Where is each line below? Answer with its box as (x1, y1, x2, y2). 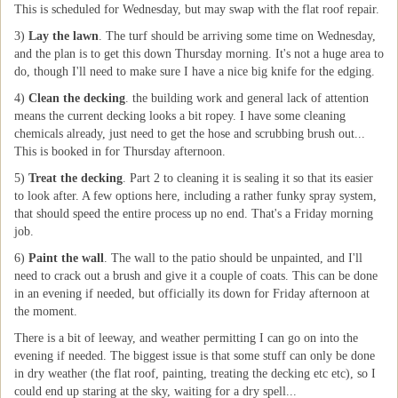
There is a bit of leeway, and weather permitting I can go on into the (14, 331, 358, 345)
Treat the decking (28, 171, 123, 185)
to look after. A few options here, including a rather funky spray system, (14, 189, 377, 203)
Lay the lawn (28, 29, 99, 43)
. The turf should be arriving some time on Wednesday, (99, 29, 376, 43)
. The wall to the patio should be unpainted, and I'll (104, 251, 362, 265)
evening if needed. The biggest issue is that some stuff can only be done (14, 349, 375, 362)
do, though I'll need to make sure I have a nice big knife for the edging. (14, 65, 375, 78)
